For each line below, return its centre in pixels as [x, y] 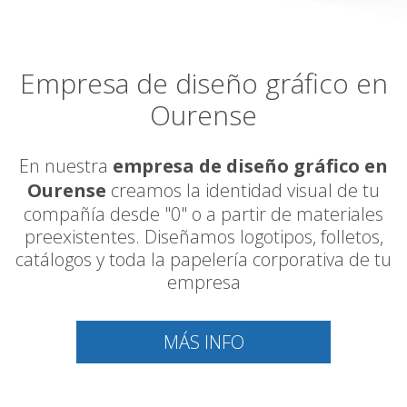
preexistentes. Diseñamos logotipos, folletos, [203, 236]
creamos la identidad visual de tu [243, 190]
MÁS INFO [203, 342]
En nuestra [66, 165]
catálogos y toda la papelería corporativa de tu [203, 259]
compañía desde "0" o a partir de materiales [203, 213]
